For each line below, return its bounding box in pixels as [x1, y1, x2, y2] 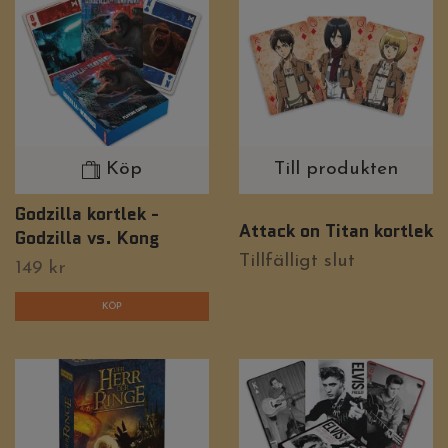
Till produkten [274, 159, 398, 179]
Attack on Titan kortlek [239, 218, 433, 244]
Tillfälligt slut [239, 252, 355, 272]
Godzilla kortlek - [15, 200, 159, 226]
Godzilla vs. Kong [15, 224, 159, 250]
